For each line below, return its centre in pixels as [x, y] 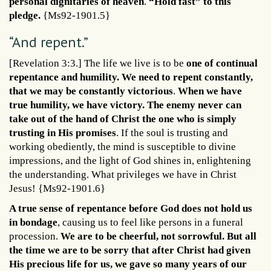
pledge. [25, 16]
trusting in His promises [63, 133]
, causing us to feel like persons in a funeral [150, 223]
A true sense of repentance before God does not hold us [131, 209]
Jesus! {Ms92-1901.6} [57, 189]
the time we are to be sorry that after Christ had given [130, 250]
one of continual [221, 64]
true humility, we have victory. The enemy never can [125, 105]
